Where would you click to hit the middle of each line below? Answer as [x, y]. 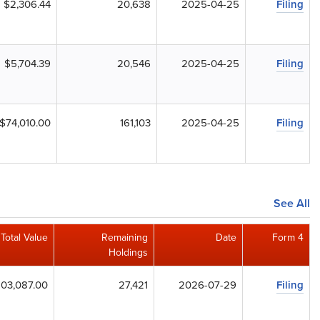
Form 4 [288, 237]
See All [292, 203]
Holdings [128, 252]
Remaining [125, 237]
